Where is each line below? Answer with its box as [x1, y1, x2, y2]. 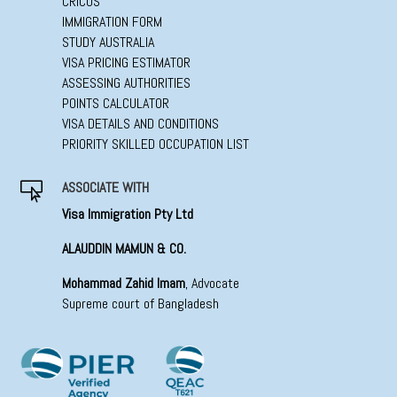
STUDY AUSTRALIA [61, 33, 154, 52]
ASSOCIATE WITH [61, 178, 149, 198]
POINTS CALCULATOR [61, 94, 169, 113]
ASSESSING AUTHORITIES [61, 74, 191, 93]
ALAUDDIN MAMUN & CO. [61, 239, 186, 259]
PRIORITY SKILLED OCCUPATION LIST [61, 135, 249, 154]
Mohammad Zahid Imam [61, 274, 185, 293]
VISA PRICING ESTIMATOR [61, 53, 191, 73]
